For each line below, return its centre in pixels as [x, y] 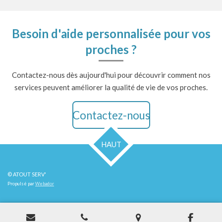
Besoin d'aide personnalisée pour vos [111, 33]
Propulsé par [21, 184]
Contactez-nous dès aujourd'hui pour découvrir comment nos [111, 75]
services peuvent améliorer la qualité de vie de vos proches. [111, 87]
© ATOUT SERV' [27, 174]
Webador [45, 184]
